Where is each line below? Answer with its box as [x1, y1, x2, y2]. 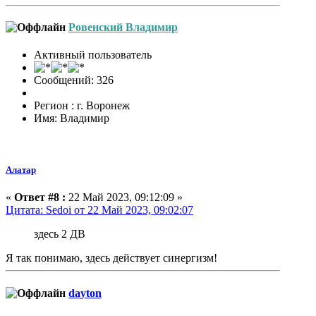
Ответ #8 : [14, 191, 66, 204]
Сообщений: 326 [34, 74, 114, 87]
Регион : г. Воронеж [34, 99, 130, 112]
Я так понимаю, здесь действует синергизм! [6, 252, 217, 265]
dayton [68, 286, 102, 299]
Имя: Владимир [34, 112, 109, 125]
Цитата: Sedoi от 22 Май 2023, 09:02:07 [6, 204, 193, 217]
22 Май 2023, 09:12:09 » [66, 191, 183, 204]
